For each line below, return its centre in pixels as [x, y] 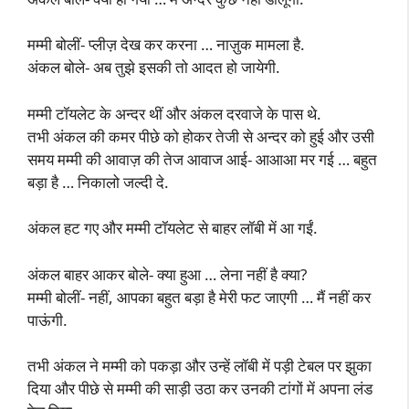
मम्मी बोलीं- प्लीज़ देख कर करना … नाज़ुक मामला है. [166, 44]
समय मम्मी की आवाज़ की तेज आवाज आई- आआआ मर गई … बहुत [202, 159]
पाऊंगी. [47, 320]
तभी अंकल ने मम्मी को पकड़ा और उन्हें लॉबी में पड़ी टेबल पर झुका [199, 366]
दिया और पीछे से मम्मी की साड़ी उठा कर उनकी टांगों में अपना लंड [200, 388]
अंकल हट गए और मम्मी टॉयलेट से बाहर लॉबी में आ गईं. [173, 228]
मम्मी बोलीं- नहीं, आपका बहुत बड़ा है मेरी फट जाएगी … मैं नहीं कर [199, 297]
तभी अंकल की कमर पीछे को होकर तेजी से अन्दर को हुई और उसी [201, 136]
